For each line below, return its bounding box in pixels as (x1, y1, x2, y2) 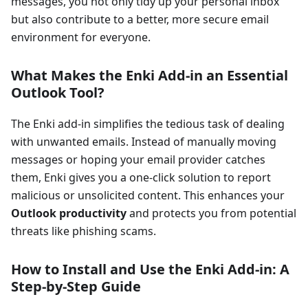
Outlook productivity (11, 206, 126, 221)
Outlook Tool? (11, 83, 104, 102)
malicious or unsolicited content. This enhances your (11, 188, 285, 203)
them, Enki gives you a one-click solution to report (11, 170, 271, 186)
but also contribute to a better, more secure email (11, 12, 269, 27)
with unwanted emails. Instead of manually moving (11, 134, 276, 150)
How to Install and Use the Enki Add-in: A (11, 260, 289, 279)
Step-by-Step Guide (11, 277, 141, 296)
